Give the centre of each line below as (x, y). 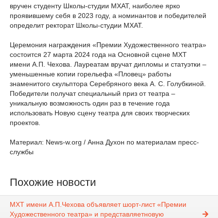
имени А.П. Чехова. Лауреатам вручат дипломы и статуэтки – (108, 64)
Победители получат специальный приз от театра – (92, 93)
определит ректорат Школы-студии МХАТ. (76, 25)
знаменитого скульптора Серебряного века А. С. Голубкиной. (108, 84)
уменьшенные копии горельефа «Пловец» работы (91, 74)
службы (22, 152)
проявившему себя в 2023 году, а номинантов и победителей (108, 16)
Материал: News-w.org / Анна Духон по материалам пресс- (104, 142)
